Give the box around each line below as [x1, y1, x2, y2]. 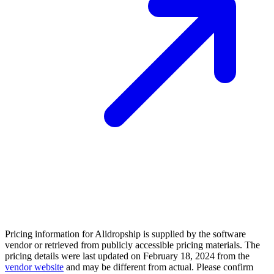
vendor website [5, 261, 64, 272]
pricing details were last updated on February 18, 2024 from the [5, 250, 250, 261]
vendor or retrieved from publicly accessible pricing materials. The [5, 239, 260, 250]
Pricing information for [5, 228, 95, 239]
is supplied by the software [141, 228, 246, 239]
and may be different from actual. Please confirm [64, 261, 253, 272]
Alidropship [95, 228, 141, 239]
